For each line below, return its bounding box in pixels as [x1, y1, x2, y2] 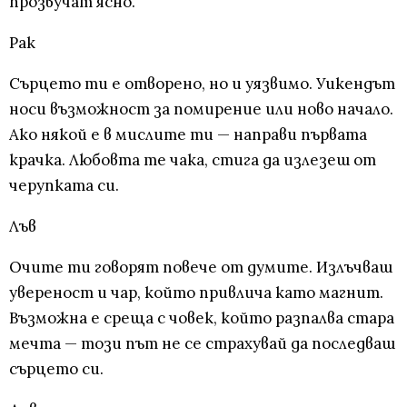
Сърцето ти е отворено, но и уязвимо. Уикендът [9, 74, 395, 94]
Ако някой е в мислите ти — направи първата [9, 124, 367, 145]
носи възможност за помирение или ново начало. [9, 99, 393, 120]
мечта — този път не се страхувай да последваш [9, 333, 395, 354]
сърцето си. [9, 359, 104, 380]
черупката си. [9, 175, 119, 196]
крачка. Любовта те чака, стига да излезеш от [9, 150, 376, 171]
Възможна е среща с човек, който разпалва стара [9, 308, 394, 329]
